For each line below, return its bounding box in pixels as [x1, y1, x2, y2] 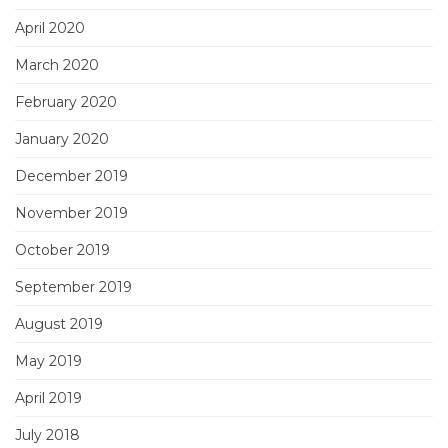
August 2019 [15, 315, 103, 333]
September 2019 [15, 278, 132, 296]
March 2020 [15, 56, 99, 74]
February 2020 [15, 93, 117, 111]
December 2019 [15, 167, 128, 185]
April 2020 [15, 19, 85, 37]
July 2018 [15, 426, 80, 444]
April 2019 [15, 389, 82, 407]
